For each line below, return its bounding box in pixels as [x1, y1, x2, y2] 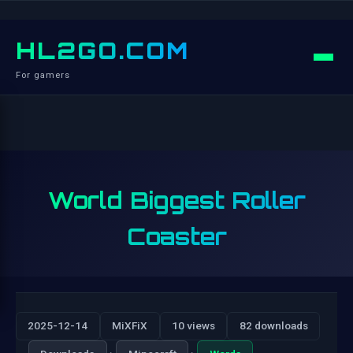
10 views [171, 319, 215, 333]
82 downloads [239, 319, 308, 333]
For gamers [16, 70, 70, 80]
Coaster [126, 222, 227, 251]
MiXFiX [112, 319, 148, 333]
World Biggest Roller [47, 186, 306, 214]
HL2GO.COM [16, 36, 189, 65]
